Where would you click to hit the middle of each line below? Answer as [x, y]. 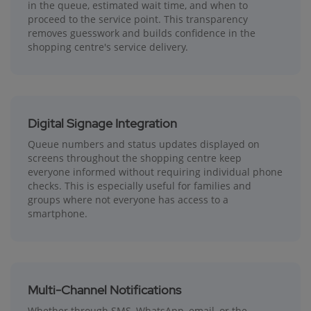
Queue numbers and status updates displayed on [144, 144]
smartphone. [58, 213]
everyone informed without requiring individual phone [155, 171]
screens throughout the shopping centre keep [135, 158]
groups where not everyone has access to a [128, 199]
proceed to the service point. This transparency [138, 19]
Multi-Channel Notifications [104, 289]
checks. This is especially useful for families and [140, 185]
